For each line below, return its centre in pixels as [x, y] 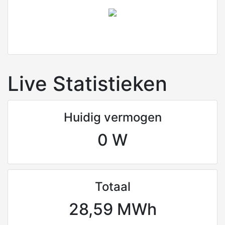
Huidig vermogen [113, 117]
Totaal [113, 186]
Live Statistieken [87, 83]
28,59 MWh [113, 209]
